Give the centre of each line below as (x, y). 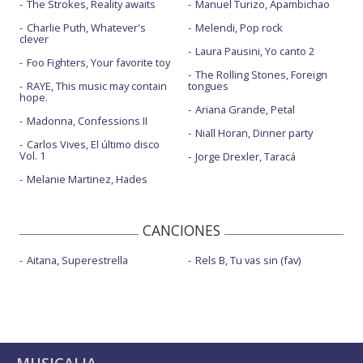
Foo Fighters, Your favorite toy (98, 62)
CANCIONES (181, 230)
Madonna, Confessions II (87, 120)
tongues (208, 85)
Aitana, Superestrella (77, 260)
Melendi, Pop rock (239, 27)
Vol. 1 (32, 155)
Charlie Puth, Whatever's (86, 27)
